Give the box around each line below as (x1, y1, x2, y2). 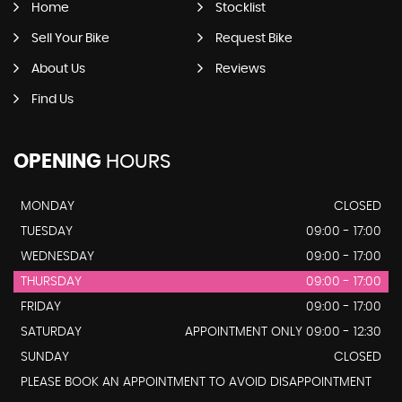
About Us (31, 62, 85, 75)
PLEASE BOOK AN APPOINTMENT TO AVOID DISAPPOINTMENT (21, 375, 371, 389)
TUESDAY (21, 224, 73, 238)
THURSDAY (21, 275, 82, 288)
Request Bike (214, 31, 293, 45)
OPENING (13, 151, 101, 171)
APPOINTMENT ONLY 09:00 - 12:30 (185, 325, 381, 338)
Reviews (214, 62, 266, 75)
